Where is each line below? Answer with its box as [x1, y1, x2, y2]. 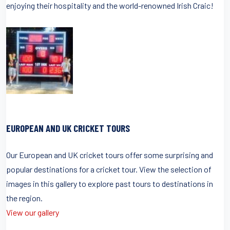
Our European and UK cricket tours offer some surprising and [6, 150, 213, 160]
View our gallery [6, 207, 59, 218]
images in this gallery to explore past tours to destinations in [6, 179, 213, 189]
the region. [6, 193, 43, 203]
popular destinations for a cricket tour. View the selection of [6, 164, 212, 175]
